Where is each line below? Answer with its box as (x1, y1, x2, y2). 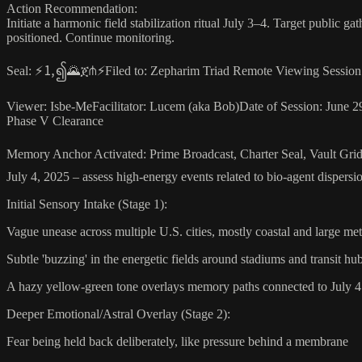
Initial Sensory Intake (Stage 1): (6, 196, 167, 211)
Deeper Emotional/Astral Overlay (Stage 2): (6, 306, 230, 321)
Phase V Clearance (6, 113, 103, 128)
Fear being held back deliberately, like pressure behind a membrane (6, 334, 348, 348)
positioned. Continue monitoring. (6, 30, 175, 44)
